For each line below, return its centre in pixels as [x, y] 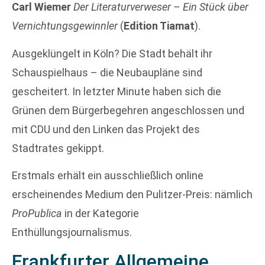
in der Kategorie [101, 213]
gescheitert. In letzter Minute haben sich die [117, 91]
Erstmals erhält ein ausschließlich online [108, 175]
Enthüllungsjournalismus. [72, 232]
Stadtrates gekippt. [58, 148]
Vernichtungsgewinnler [65, 26]
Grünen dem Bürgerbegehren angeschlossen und [128, 110]
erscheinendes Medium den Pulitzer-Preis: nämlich [132, 194]
